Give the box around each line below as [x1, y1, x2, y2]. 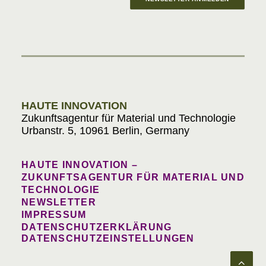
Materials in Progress [84, 47, 182, 59]
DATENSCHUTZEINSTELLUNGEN [21, 233, 195, 243]
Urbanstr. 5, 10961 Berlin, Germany [21, 125, 189, 137]
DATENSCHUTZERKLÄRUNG [21, 222, 172, 232]
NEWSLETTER [21, 197, 96, 207]
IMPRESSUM [21, 210, 87, 220]
